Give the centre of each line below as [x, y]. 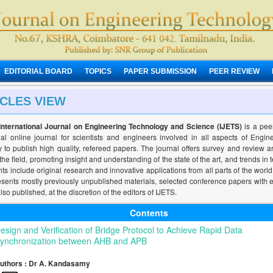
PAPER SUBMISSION [160, 71]
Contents [149, 212]
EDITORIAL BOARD [38, 71]
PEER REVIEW [234, 71]
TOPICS [98, 71]
